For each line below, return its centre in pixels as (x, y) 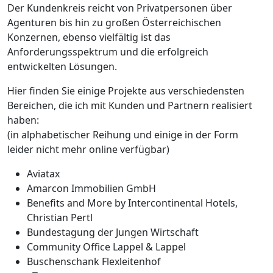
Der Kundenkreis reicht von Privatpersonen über (120, 8)
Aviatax (43, 174)
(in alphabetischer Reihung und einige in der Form (123, 135)
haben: (23, 120)
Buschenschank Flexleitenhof (94, 262)
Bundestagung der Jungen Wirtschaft (113, 232)
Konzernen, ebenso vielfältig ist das (89, 37)
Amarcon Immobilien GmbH (91, 189)
